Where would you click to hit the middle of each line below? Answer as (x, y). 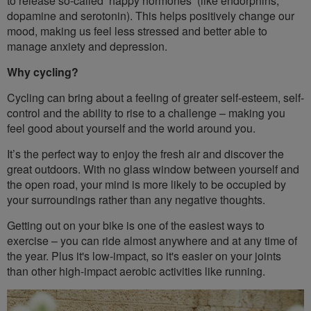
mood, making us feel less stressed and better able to (137, 31)
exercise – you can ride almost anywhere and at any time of (152, 240)
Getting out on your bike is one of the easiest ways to (136, 225)
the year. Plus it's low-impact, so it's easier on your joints (144, 255)
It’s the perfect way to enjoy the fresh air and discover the (145, 153)
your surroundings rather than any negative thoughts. (136, 199)
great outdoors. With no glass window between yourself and (153, 169)
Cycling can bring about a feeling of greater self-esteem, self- (155, 97)
